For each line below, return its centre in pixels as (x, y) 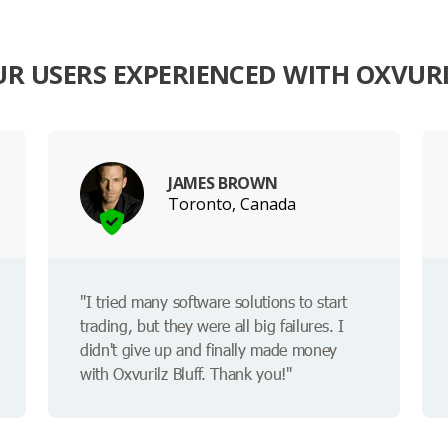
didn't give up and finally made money (209, 350)
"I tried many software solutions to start (213, 302)
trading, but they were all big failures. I (212, 326)
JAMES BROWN (223, 182)
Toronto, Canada (232, 203)
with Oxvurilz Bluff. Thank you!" (186, 374)
